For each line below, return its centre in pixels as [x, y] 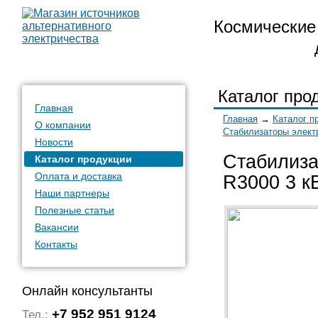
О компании [63, 125]
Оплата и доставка [78, 176]
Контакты [56, 244]
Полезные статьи [75, 210]
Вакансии [57, 227]
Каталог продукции [83, 159]
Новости [54, 142]
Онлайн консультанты [87, 291]
